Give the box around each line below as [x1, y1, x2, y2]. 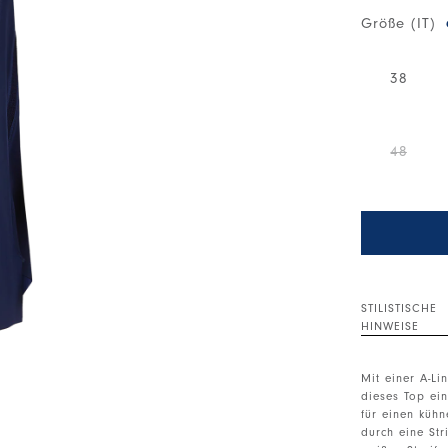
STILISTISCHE [361, 300, 438, 315]
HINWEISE [361, 318, 420, 333]
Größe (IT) [361, 15, 437, 32]
